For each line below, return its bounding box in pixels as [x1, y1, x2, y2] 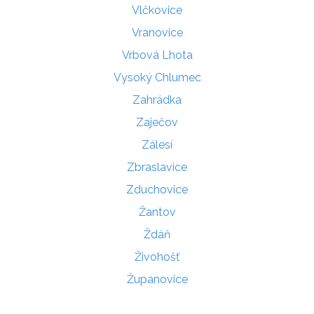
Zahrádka [132, 93, 182, 107]
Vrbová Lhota [121, 48, 193, 62]
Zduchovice [126, 182, 188, 196]
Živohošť [135, 250, 179, 264]
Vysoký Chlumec [113, 70, 201, 84]
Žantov [138, 205, 176, 219]
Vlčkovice [132, 3, 182, 17]
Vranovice [131, 25, 183, 39]
